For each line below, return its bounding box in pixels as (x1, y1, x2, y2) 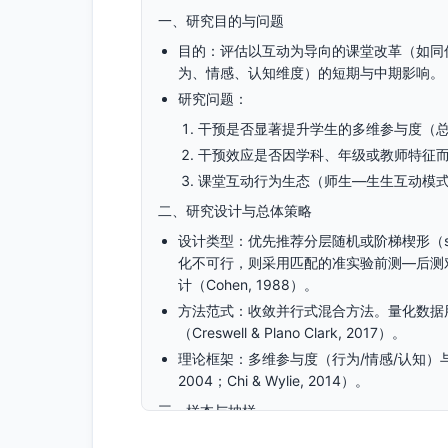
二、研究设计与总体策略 (158, 202, 312, 219)
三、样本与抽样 (158, 402, 256, 419)
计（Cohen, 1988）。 (178, 276, 318, 293)
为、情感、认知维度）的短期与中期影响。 (178, 64, 444, 81)
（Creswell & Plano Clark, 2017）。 (178, 324, 406, 341)
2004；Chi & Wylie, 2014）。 (178, 372, 369, 389)
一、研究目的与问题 (158, 12, 284, 29)
